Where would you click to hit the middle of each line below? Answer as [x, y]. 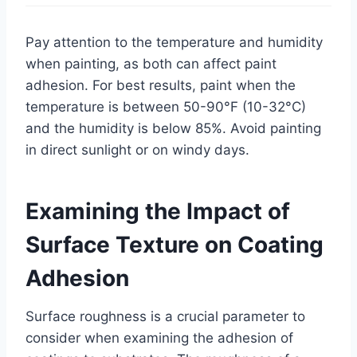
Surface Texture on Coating [175, 245]
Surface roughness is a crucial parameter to [165, 316]
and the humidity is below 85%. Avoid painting [173, 128]
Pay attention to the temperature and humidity [174, 42]
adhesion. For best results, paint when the [161, 85]
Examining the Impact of [158, 211]
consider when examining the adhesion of [159, 338]
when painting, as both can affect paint [151, 64]
